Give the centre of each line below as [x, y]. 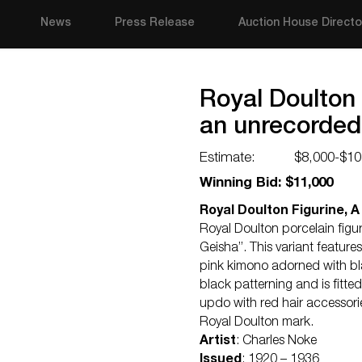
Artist [218, 342]
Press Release [155, 23]
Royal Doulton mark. [257, 323]
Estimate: [227, 159]
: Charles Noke [276, 342]
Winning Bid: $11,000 [266, 184]
